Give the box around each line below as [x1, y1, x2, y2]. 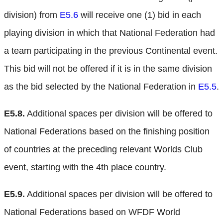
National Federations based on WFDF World [4, 207, 180, 218]
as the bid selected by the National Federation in [4, 82, 198, 92]
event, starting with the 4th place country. [4, 162, 166, 173]
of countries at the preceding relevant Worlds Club [4, 144, 203, 155]
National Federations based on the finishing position [4, 126, 210, 137]
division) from [4, 10, 60, 20]
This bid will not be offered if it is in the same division [4, 64, 212, 74]
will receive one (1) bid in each [78, 10, 201, 20]
